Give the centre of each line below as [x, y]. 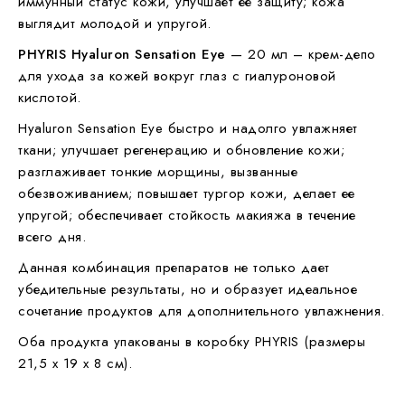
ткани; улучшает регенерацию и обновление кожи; [181, 150]
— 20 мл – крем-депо [301, 54]
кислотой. [50, 97]
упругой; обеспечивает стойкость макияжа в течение [187, 215]
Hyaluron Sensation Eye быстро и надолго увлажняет [188, 128]
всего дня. [52, 236]
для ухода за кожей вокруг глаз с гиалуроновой [177, 75]
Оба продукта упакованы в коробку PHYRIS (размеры [192, 341]
